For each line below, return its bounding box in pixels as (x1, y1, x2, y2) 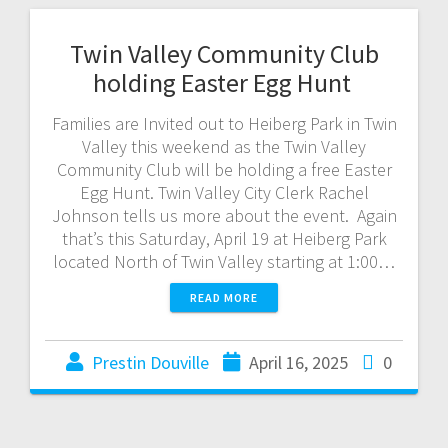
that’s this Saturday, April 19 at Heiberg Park (61, 226, 387, 250)
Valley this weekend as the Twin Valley (82, 134, 366, 158)
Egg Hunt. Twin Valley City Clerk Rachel (79, 180, 369, 204)
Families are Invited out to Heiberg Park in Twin (51, 111, 397, 135)
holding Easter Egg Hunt (92, 65, 356, 99)
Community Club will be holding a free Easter (56, 157, 392, 181)
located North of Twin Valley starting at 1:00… (53, 249, 395, 273)
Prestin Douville (92, 350, 209, 374)
